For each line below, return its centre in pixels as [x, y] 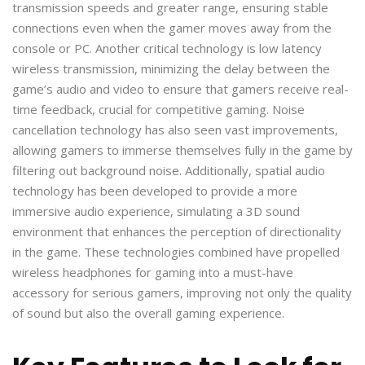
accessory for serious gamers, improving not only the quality [182, 292]
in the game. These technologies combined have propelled [176, 251]
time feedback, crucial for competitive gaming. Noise [158, 109]
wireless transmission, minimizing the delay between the [171, 68]
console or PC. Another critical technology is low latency [167, 48]
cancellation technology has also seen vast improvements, [175, 129]
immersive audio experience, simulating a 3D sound [156, 211]
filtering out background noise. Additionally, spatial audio [169, 170]
